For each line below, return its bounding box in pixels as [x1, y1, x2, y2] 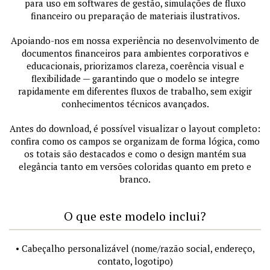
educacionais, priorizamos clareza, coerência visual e [26, 59, 244, 72]
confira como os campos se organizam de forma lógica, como [10, 134, 260, 147]
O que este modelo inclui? [64, 207, 206, 224]
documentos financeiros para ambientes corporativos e [21, 46, 249, 59]
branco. [119, 172, 151, 185]
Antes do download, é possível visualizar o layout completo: [10, 122, 260, 134]
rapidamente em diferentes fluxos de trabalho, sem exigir [18, 84, 252, 97]
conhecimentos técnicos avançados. [61, 97, 209, 110]
